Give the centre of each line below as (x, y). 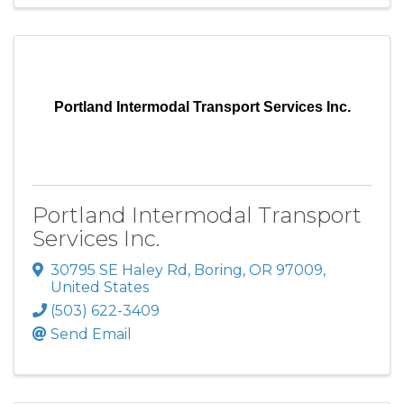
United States (100, 288)
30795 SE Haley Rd (119, 271)
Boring (218, 271)
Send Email (91, 335)
